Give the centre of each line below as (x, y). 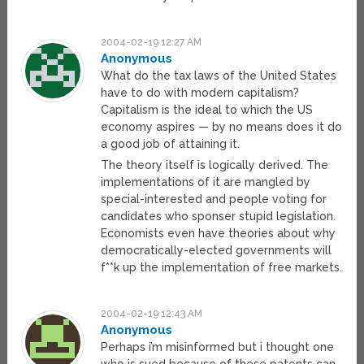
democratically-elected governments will (217, 251)
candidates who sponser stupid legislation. (219, 217)
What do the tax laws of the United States (219, 76)
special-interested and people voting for (214, 199)
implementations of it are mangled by (206, 182)
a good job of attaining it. (171, 144)
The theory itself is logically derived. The (215, 165)
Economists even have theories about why (219, 234)
